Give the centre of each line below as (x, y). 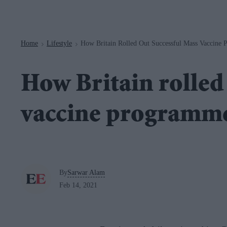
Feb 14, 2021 (78, 185)
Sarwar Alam (86, 172)
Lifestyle (59, 43)
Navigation (88, 5)
